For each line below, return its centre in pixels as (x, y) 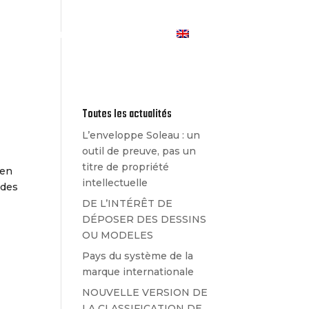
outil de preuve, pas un (139, 151)
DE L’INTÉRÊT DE (128, 203)
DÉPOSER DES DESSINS (144, 219)
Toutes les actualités (127, 114)
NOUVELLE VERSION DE (145, 292)
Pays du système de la (138, 256)
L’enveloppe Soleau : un (141, 135)
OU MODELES (118, 235)
